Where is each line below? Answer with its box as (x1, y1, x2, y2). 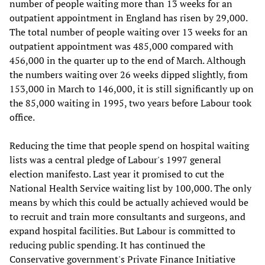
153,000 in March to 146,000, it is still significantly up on (9, 82, 254, 95)
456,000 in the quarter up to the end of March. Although (9, 53, 245, 67)
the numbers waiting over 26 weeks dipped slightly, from (9, 67, 248, 81)
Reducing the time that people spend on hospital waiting (9, 138, 249, 152)
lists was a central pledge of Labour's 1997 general (9, 153, 221, 166)
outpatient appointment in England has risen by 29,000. (9, 11, 247, 24)
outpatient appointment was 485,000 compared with (9, 39, 233, 53)
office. (9, 110, 35, 124)
